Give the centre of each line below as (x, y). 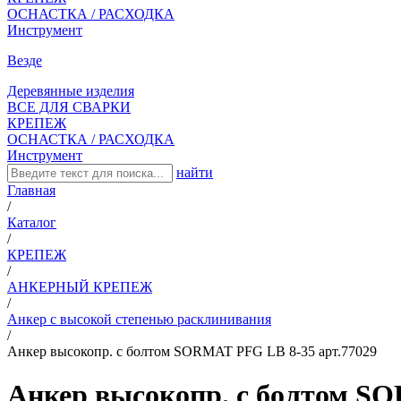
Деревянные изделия (71, 90)
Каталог (32, 222)
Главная (31, 190)
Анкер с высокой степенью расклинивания (139, 319)
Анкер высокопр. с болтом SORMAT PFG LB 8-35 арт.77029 (192, 351)
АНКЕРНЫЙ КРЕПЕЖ (80, 286)
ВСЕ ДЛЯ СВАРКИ (69, 107)
